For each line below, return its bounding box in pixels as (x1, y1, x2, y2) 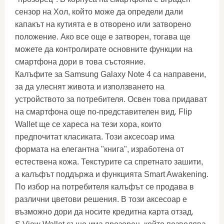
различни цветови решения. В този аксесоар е (15, 195, 187, 203)
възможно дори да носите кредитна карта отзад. (15, 207, 193, 216)
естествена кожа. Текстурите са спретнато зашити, (15, 157, 203, 166)
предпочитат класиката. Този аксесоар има (15, 132, 174, 141)
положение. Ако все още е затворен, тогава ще (15, 32, 190, 41)
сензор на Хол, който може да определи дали (15, 7, 183, 16)
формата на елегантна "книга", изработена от (15, 145, 184, 153)
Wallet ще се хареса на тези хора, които (15, 120, 161, 128)
